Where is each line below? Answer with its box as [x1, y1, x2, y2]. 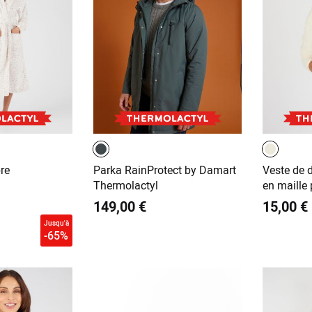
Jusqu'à [43, 217, 69, 228]
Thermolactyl [93, 177, 158, 193]
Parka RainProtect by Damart [93, 162, 236, 178]
